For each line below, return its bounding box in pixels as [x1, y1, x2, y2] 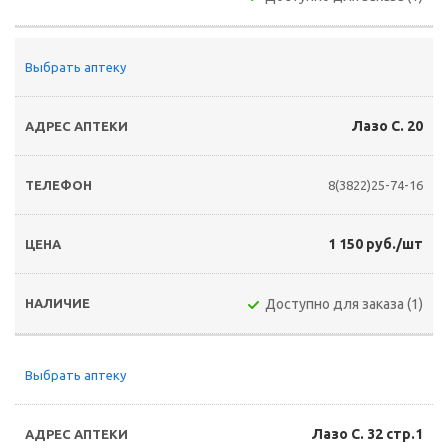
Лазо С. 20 [352, 118, 423, 134]
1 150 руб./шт [328, 236, 423, 252]
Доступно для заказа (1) [265, 296, 423, 312]
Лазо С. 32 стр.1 [312, 426, 423, 442]
